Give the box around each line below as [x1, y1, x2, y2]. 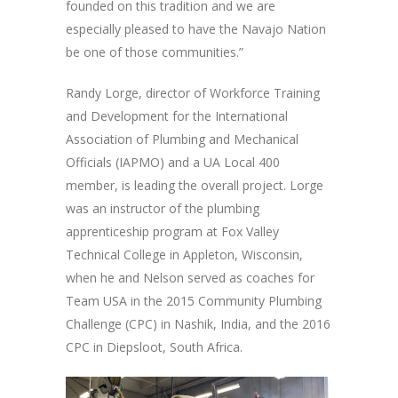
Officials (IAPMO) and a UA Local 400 [66, 154, 280, 171]
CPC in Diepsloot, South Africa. [66, 338, 243, 356]
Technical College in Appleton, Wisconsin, [66, 246, 303, 264]
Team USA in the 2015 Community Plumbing [66, 292, 322, 310]
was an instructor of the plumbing [66, 200, 259, 218]
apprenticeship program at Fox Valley [66, 223, 279, 241]
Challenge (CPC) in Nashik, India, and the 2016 [66, 315, 330, 333]
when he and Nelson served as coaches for [66, 269, 314, 287]
